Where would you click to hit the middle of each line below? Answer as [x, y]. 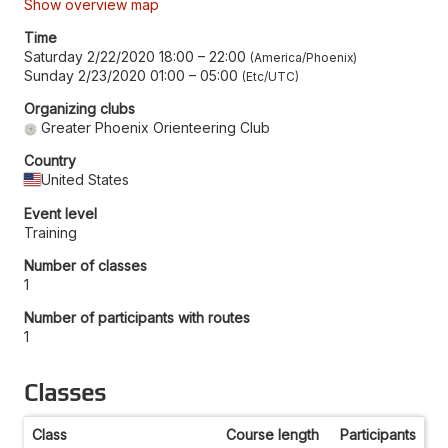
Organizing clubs [79, 108]
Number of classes [85, 265]
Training [50, 232]
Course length [272, 434]
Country [50, 160]
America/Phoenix [303, 57]
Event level [60, 213]
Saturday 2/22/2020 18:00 [109, 56]
